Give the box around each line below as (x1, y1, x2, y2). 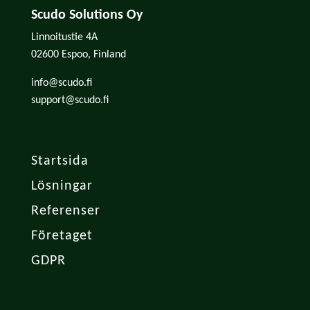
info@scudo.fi (30, 77, 92, 89)
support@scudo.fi (30, 94, 109, 106)
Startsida (30, 154, 89, 168)
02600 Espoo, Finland (30, 48, 126, 60)
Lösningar (30, 179, 93, 193)
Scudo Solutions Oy (30, 8, 143, 22)
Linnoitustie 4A (30, 31, 98, 43)
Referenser (30, 203, 100, 218)
